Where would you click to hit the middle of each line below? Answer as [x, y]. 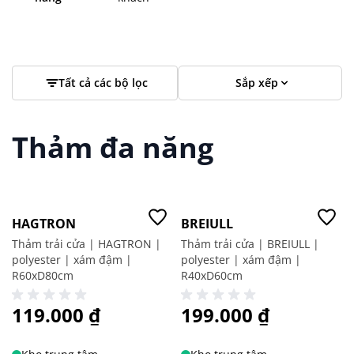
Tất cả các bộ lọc [103, 83]
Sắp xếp [257, 83]
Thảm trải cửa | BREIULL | [250, 244]
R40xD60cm [212, 275]
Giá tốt [27, 194]
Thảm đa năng [113, 147]
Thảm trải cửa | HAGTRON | [87, 244]
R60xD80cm [43, 275]
